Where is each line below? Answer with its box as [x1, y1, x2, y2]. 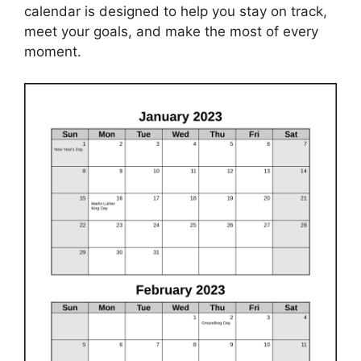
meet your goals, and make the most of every [24, 23, 318, 40]
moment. [24, 44, 81, 60]
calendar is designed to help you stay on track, [24, 3, 327, 20]
